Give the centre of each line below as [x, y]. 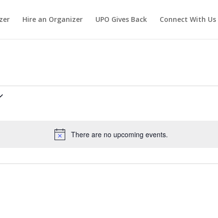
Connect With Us [188, 19]
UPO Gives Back [121, 19]
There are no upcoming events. [119, 135]
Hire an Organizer [53, 19]
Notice [120, 139]
